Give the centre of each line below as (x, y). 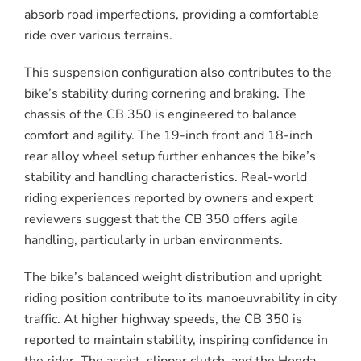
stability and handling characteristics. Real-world (166, 178)
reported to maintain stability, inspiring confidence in (176, 340)
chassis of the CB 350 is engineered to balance (160, 115)
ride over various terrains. (98, 36)
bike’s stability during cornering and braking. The (165, 94)
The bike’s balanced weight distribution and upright (173, 278)
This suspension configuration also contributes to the (178, 73)
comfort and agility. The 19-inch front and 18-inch (168, 136)
